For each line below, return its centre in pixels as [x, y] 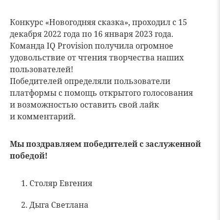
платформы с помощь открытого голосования [101, 93]
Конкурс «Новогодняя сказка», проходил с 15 [98, 22]
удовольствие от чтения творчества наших [97, 57]
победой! [29, 155]
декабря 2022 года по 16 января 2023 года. [92, 34]
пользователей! [41, 69]
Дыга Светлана [59, 205]
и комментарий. [43, 116]
